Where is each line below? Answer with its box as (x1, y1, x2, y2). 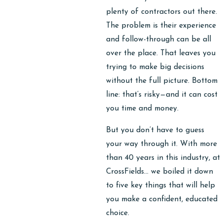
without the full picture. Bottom (106, 77, 218, 85)
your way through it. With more (106, 140, 218, 148)
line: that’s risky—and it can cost (106, 91, 218, 99)
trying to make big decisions (106, 63, 205, 72)
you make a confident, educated (106, 195, 218, 203)
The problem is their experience (106, 22, 217, 30)
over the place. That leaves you (106, 49, 216, 58)
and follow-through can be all (106, 36, 212, 44)
